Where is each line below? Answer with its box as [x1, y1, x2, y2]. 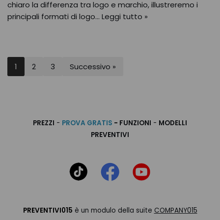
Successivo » [70, 61, 116, 72]
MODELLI [159, 118, 187, 128]
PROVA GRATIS [62, 118, 114, 128]
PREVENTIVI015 [23, 206, 73, 215]
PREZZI [33, 118, 55, 128]
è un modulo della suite [72, 206, 154, 215]
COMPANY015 [154, 206, 197, 215]
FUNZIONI [119, 118, 151, 128]
